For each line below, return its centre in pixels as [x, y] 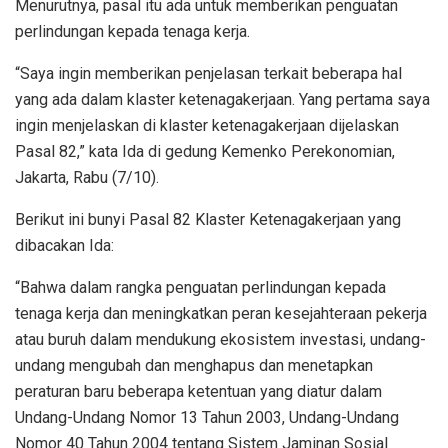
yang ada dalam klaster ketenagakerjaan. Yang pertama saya [222, 100]
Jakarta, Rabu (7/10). [87, 178]
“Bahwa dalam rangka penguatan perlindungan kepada [200, 288]
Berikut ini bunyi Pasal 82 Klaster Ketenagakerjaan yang [208, 220]
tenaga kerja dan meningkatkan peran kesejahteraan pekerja [221, 314]
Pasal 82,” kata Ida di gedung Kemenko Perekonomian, [205, 152]
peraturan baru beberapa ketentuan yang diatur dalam [198, 392]
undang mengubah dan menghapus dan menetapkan [194, 366]
